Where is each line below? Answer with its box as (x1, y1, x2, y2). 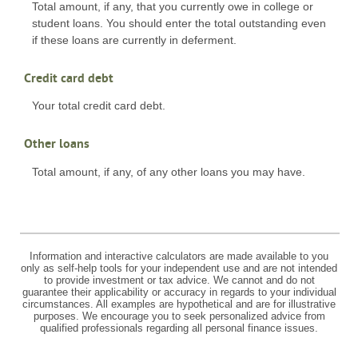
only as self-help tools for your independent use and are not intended (21, 262, 337, 275)
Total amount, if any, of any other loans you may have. (32, 165, 305, 178)
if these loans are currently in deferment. (32, 33, 237, 46)
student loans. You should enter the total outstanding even (32, 16, 326, 30)
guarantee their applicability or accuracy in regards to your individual (22, 286, 336, 299)
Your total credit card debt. (32, 99, 165, 113)
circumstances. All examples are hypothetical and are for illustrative (22, 298, 336, 311)
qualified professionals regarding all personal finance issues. (40, 322, 318, 335)
